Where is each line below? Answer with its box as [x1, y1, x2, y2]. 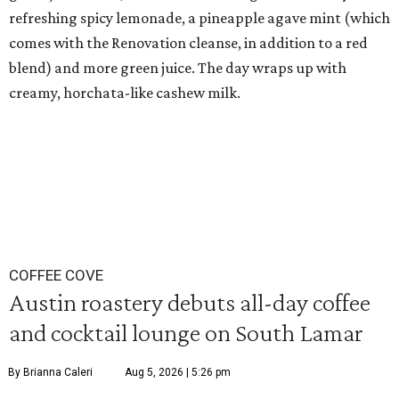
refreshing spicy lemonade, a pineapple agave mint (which [9, 9, 390, 28]
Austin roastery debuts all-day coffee [9, 288, 370, 317]
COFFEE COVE [9, 266, 103, 285]
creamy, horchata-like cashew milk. [9, 84, 240, 102]
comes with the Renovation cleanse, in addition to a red [9, 34, 368, 53]
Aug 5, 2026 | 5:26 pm [125, 366, 231, 379]
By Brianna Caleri [8, 366, 93, 379]
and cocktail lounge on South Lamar [9, 318, 363, 347]
